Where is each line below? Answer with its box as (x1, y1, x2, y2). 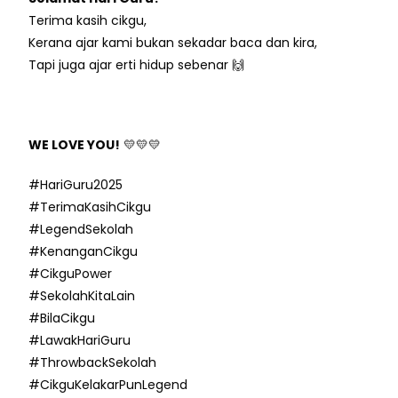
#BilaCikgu (28, 308, 96, 327)
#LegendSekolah (28, 219, 134, 238)
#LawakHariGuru (28, 330, 131, 349)
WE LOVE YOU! (28, 135, 121, 154)
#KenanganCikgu (28, 242, 139, 260)
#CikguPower (28, 264, 113, 283)
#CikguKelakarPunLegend (28, 375, 188, 394)
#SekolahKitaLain (28, 286, 136, 305)
